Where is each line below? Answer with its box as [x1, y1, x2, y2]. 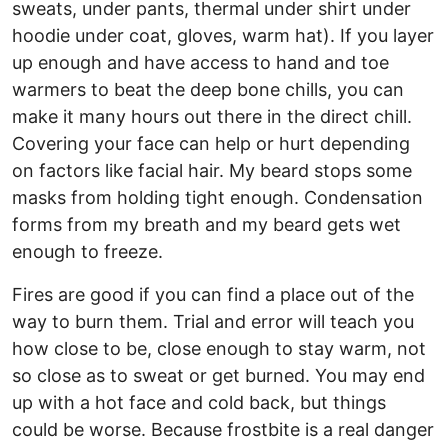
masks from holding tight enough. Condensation [12, 187, 423, 209]
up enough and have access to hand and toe [12, 52, 389, 74]
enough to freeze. [12, 241, 163, 263]
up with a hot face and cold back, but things [12, 392, 386, 414]
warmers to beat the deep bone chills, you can [12, 79, 404, 101]
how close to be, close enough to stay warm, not [12, 338, 426, 360]
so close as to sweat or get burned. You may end [12, 365, 425, 387]
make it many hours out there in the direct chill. [12, 106, 412, 128]
